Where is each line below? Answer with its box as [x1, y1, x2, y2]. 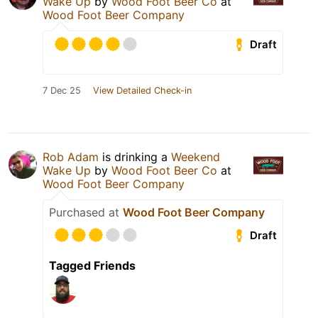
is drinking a [99, 150, 171, 165]
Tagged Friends [49, 258, 136, 273]
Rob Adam [43, 150, 99, 165]
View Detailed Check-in [93, 85, 192, 97]
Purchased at [49, 205, 123, 220]
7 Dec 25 [43, 85, 81, 97]
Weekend [171, 150, 220, 165]
